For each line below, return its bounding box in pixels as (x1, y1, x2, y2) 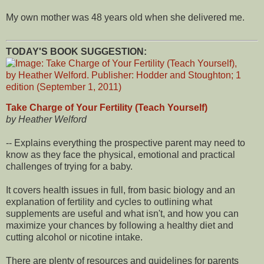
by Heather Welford (6, 114, 87, 125)
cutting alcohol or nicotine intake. (6, 232, 143, 243)
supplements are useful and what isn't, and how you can (6, 209, 239, 219)
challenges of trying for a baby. (6, 161, 133, 172)
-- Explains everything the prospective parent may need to (6, 138, 245, 148)
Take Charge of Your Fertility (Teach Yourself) (6, 103, 207, 113)
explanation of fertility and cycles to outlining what (6, 197, 212, 207)
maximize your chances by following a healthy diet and (6, 220, 233, 231)
